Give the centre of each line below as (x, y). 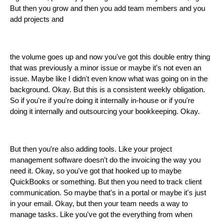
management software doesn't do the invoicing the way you (105, 160)
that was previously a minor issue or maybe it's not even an (106, 68)
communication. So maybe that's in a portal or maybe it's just (108, 193)
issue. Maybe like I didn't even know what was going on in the (109, 79)
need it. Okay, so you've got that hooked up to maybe (96, 171)
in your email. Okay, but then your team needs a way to (99, 204)
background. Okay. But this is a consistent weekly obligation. (108, 90)
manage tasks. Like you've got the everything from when (101, 215)
